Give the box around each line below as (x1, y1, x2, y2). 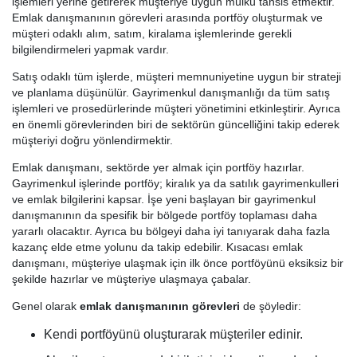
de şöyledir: (240, 300, 301, 313)
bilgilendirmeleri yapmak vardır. (12, 43, 169, 57)
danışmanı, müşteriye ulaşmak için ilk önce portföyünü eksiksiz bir (12, 257, 343, 270)
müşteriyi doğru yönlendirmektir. (12, 134, 173, 147)
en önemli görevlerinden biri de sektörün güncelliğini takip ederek (12, 118, 339, 131)
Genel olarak (12, 300, 80, 313)
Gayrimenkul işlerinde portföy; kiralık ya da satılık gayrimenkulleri (12, 177, 339, 190)
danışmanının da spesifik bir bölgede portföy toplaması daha (12, 209, 317, 222)
